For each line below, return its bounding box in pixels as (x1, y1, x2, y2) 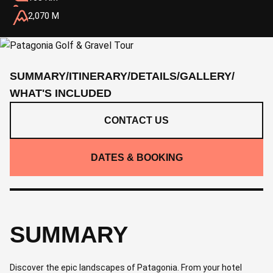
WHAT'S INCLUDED (10, 87, 112, 99)
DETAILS (130, 70, 177, 82)
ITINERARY (69, 70, 127, 82)
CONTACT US (104, 115, 169, 126)
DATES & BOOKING (90, 152, 183, 163)
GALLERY (180, 70, 232, 82)
